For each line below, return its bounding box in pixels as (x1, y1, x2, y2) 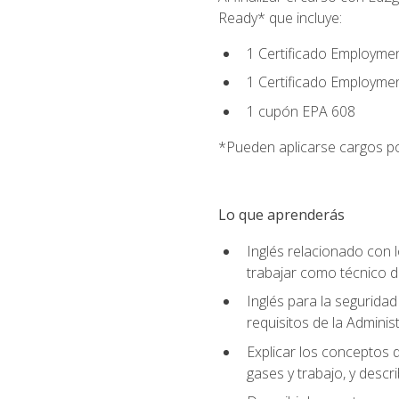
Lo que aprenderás (217, 205, 345, 225)
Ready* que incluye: (217, 7, 342, 28)
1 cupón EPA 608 (246, 102, 355, 122)
